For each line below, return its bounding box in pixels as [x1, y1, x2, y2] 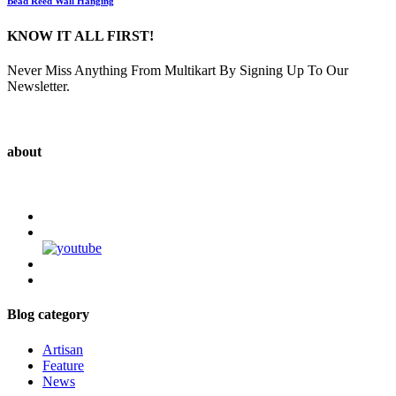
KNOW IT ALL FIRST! [7, 28, 154, 44]
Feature [42, 357, 84, 373]
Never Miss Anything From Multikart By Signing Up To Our [7, 63, 348, 79]
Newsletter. [7, 79, 70, 95]
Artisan [42, 341, 83, 357]
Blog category [7, 307, 89, 323]
